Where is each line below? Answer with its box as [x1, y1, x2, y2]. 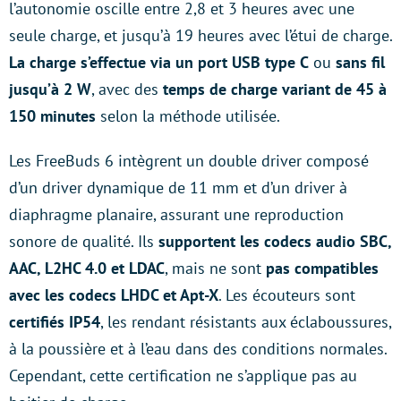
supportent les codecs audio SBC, [158, 231, 391, 252]
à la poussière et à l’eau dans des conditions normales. [9, 338, 387, 359]
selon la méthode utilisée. [96, 106, 280, 126]
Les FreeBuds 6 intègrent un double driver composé [9, 150, 369, 171]
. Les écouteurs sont [218, 285, 355, 305]
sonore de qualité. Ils [9, 231, 158, 252]
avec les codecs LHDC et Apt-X [9, 285, 218, 305]
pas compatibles [266, 258, 379, 278]
